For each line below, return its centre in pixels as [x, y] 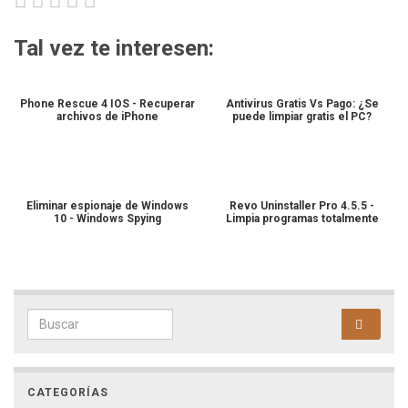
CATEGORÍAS [68, 393]
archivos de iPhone [107, 117]
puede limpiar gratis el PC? [302, 117]
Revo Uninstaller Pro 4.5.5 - [302, 206]
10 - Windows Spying [107, 219]
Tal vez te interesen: [114, 49]
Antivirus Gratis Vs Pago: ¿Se [302, 104]
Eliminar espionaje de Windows [107, 206]
